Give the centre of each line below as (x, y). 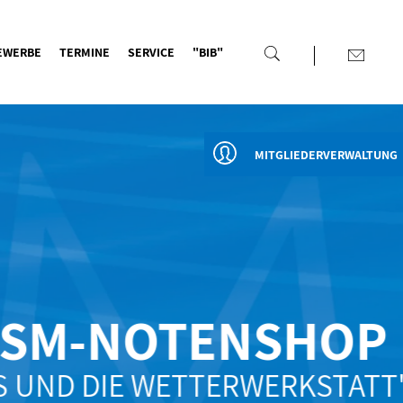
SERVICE (151, 52)
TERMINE (84, 52)
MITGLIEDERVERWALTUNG (326, 154)
